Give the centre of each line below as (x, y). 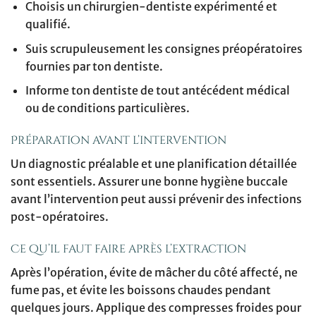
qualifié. (48, 24)
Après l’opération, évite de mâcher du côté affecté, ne (154, 272)
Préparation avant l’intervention (119, 140)
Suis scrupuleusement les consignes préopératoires (164, 48)
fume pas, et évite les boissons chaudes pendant (141, 290)
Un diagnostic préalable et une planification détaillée (154, 163)
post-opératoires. (60, 216)
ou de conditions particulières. (107, 108)
